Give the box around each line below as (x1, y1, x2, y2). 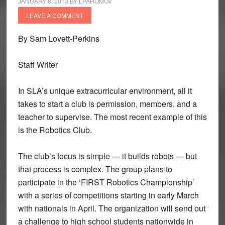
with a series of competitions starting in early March (18, 189, 199, 201)
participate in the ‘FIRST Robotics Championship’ (18, 176, 194, 188)
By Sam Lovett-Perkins (18, 33, 99, 44)
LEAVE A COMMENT (26, 11, 83, 20)
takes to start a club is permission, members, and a (18, 98, 197, 109)
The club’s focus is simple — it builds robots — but (18, 150, 197, 162)
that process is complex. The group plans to (18, 163, 172, 175)
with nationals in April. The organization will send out (18, 202, 205, 214)
